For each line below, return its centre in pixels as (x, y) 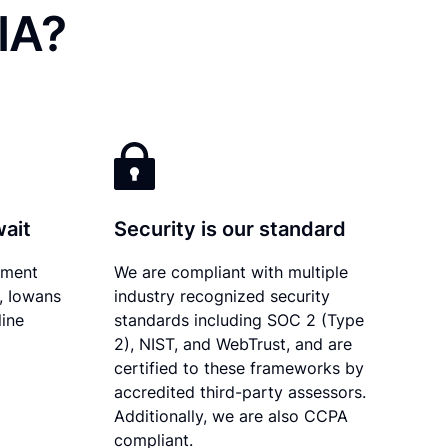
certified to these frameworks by (239, 367)
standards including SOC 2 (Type (239, 319)
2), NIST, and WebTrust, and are (233, 343)
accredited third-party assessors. (240, 391)
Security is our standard (230, 228)
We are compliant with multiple (231, 271)
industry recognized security (222, 295)
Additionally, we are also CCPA (231, 415)
